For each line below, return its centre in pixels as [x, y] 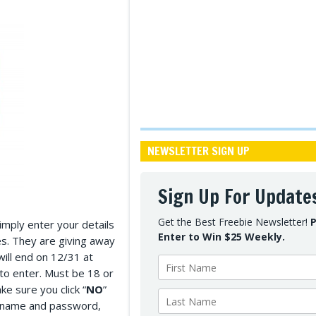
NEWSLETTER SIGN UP [199, 151]
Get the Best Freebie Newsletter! [234, 222]
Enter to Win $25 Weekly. [221, 237]
